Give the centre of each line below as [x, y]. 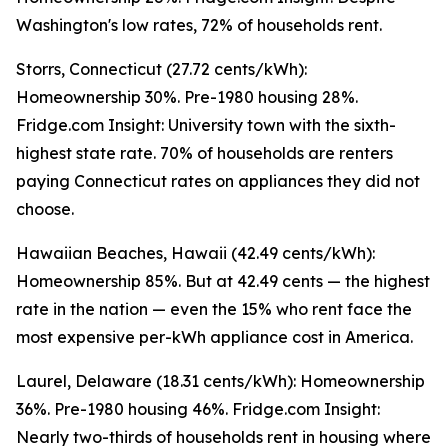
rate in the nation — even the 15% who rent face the [214, 309]
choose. [45, 209]
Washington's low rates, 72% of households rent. [199, 25]
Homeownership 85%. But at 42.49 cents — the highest [223, 281]
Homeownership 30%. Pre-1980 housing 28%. [187, 97]
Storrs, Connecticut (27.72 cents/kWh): [161, 69]
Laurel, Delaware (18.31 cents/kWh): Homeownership [220, 381]
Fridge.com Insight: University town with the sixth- [206, 125]
